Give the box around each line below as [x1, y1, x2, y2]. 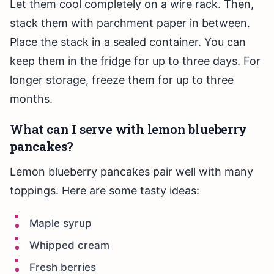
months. [10, 92, 53, 106]
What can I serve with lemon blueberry [10, 121, 247, 138]
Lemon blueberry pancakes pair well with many [10, 165, 253, 179]
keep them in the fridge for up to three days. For [10, 54, 261, 68]
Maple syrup [29, 217, 92, 230]
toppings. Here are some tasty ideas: [10, 184, 199, 198]
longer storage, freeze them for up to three [10, 73, 234, 87]
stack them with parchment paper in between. [10, 17, 250, 30]
